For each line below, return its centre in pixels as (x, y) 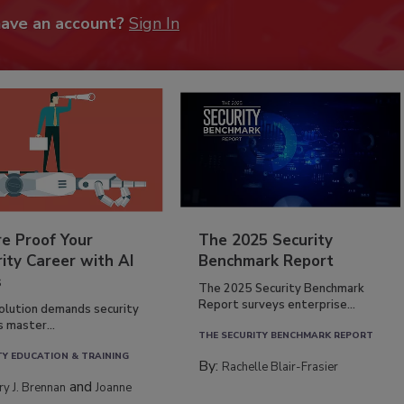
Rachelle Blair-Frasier (280, 367)
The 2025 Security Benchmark (282, 288)
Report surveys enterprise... (277, 304)
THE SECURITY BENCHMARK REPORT (286, 335)
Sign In (154, 23)
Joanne (114, 387)
